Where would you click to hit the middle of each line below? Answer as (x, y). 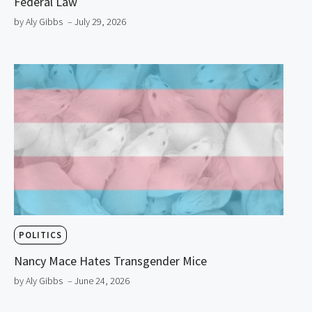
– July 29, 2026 (97, 21)
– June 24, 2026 (99, 281)
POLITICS (40, 235)
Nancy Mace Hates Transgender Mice (110, 261)
